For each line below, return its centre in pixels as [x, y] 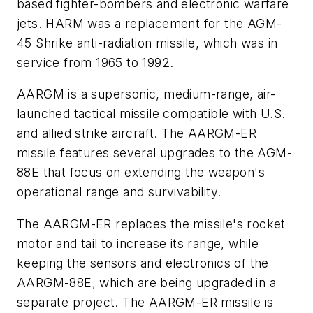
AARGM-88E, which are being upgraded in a [146, 282]
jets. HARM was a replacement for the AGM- [150, 23]
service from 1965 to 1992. [95, 62]
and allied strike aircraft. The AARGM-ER [137, 133]
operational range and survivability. [119, 192]
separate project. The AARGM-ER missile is [145, 302]
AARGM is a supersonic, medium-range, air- [146, 94]
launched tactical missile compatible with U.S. [151, 114]
